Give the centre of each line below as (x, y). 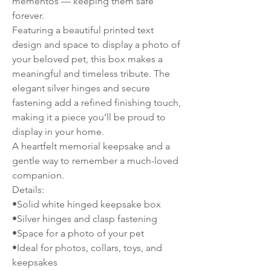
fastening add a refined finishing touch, (96, 103)
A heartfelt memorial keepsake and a (91, 146)
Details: (28, 190)
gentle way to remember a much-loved (95, 161)
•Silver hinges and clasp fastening (85, 219)
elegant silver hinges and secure (81, 88)
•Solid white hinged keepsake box (87, 204)
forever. (28, 15)
